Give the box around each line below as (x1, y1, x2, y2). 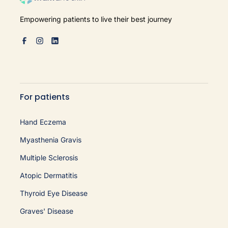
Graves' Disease (19, 206, 73, 215)
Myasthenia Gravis (19, 135, 81, 144)
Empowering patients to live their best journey (19, 14, 172, 23)
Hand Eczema (19, 117, 66, 126)
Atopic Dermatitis (19, 170, 77, 180)
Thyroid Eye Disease (19, 188, 88, 197)
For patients (19, 91, 70, 103)
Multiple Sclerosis (19, 153, 78, 162)
